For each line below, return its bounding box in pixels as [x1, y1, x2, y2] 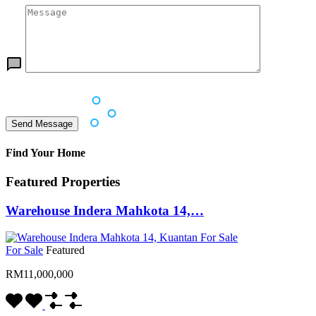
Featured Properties [6, 174, 120, 189]
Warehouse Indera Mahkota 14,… [6, 202, 204, 218]
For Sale [6, 244, 43, 257]
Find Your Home [6, 146, 85, 159]
